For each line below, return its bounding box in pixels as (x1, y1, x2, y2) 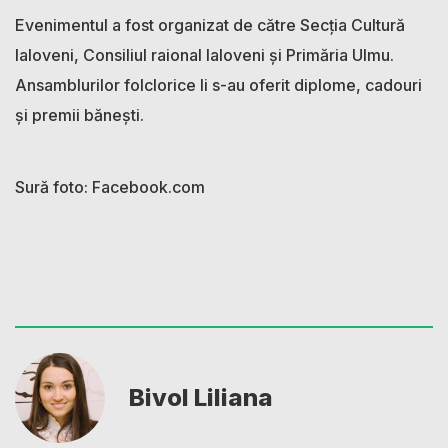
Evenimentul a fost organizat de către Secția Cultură (15, 14, 405, 35)
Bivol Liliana (129, 382, 273, 412)
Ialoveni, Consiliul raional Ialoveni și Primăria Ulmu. (15, 44, 394, 65)
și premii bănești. (15, 104, 144, 125)
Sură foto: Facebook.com (15, 176, 205, 197)
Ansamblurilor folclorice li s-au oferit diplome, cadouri (15, 74, 422, 95)
